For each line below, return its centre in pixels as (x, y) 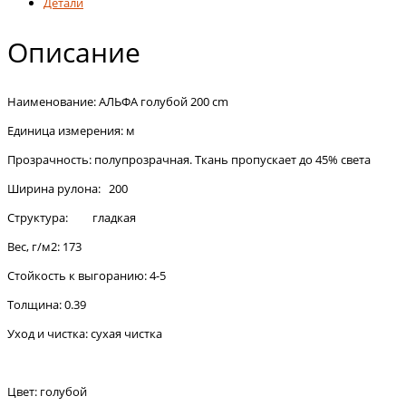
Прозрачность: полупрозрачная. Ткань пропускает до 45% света (189, 159)
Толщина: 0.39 (47, 304)
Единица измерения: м (71, 130)
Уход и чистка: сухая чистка (85, 333)
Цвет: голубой (47, 391)
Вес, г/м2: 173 (44, 246)
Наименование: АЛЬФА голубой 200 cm (118, 101)
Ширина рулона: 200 (68, 188)
